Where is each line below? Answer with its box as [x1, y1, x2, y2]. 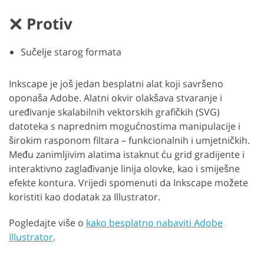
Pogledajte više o [9, 216, 86, 229]
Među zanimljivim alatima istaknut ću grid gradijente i [9, 147, 245, 161]
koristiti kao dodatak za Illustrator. [9, 190, 160, 203]
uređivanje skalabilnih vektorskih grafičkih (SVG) [9, 105, 220, 118]
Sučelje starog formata [21, 45, 121, 58]
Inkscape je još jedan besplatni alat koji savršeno [9, 77, 223, 90]
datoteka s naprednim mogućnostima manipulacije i [9, 119, 240, 133]
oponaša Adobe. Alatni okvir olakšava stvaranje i [9, 91, 222, 104]
